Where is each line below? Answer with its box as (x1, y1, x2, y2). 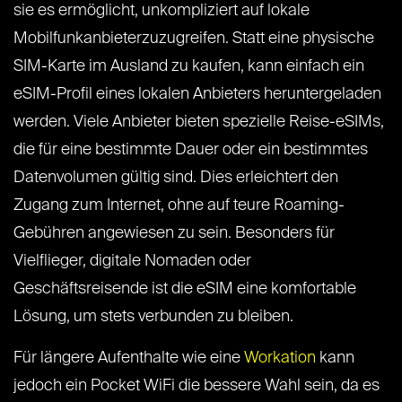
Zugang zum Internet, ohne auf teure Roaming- (13, 197, 345, 214)
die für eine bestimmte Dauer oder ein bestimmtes (13, 142, 368, 159)
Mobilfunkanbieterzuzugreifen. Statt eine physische (13, 31, 374, 48)
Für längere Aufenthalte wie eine (13, 350, 244, 367)
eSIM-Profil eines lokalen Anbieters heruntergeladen (13, 86, 381, 103)
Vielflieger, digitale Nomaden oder (13, 253, 251, 270)
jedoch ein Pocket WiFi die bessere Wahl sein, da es (13, 378, 380, 395)
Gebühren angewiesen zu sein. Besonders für (13, 225, 335, 242)
